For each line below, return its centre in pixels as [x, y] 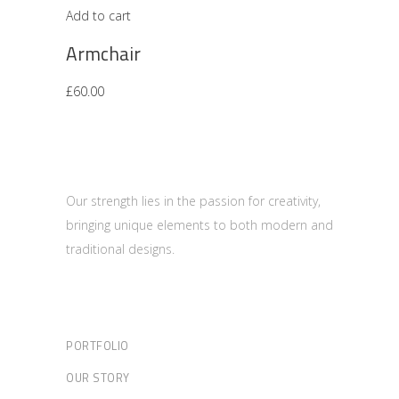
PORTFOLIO [98, 346]
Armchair [103, 54]
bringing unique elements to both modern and [199, 225]
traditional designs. [120, 249]
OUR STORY [98, 378]
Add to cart [98, 16]
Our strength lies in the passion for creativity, [193, 201]
